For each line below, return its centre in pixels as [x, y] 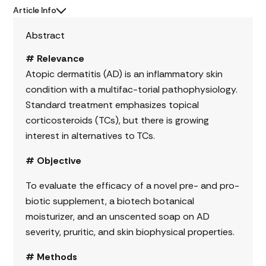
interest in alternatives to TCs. [91, 136]
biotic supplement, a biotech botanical [110, 201]
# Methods [51, 257]
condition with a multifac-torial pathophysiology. [131, 90]
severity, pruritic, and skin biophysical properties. [131, 232]
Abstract [45, 36]
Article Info [35, 10]
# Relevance [55, 59]
